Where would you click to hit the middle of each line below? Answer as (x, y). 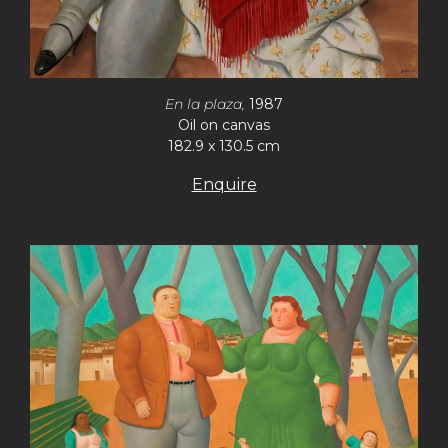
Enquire (224, 184)
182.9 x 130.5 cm (224, 145)
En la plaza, (207, 103)
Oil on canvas (224, 124)
